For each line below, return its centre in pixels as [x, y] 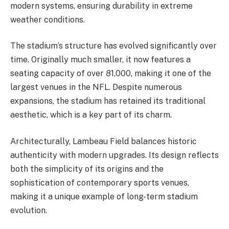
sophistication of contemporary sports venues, [100, 182]
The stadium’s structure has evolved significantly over [113, 46]
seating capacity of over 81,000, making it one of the [111, 74]
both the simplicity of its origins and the [87, 169]
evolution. [29, 210]
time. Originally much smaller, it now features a [100, 60]
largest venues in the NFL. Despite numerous [96, 87]
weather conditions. [48, 19]
